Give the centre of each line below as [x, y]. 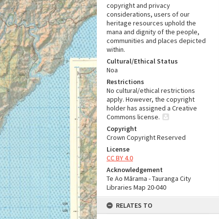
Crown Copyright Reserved [146, 137]
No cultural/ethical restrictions [151, 90]
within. [116, 49]
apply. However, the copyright [151, 99]
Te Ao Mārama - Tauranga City [149, 178]
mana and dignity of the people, [153, 32]
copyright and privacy [138, 5]
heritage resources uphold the [151, 23]
